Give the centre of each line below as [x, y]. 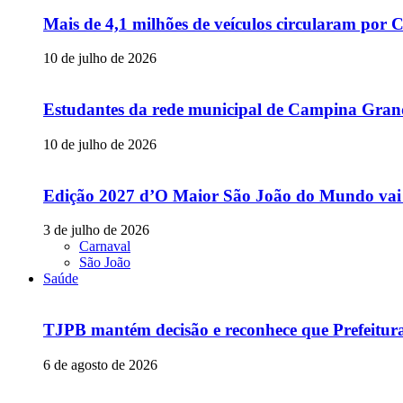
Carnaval [105, 246]
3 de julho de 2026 [96, 230]
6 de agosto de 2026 [100, 364]
